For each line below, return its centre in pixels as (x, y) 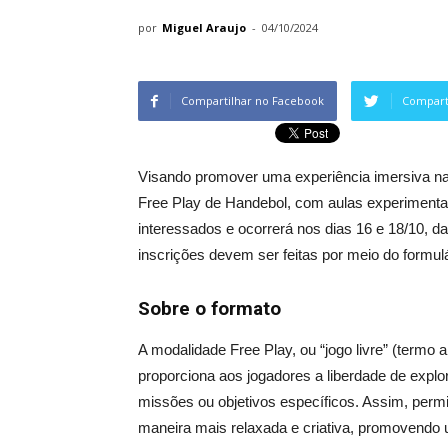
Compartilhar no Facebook (252, 100)
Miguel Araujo (204, 27)
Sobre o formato (209, 309)
